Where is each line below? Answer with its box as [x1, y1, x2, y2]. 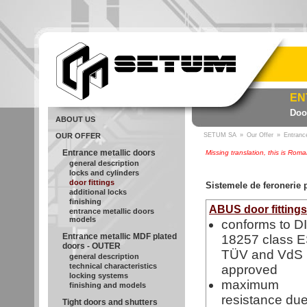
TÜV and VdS [221, 247, 303, 262]
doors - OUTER [62, 241, 121, 251]
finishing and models [69, 281, 146, 289]
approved [221, 262, 278, 277]
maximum [221, 278, 279, 292]
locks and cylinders [69, 169, 139, 177]
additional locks [69, 188, 127, 196]
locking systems [69, 271, 128, 280]
